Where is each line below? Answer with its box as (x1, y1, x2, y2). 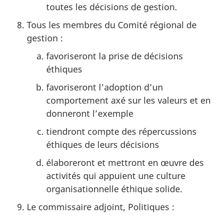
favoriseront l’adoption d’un (46, 81, 163, 93)
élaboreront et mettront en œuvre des (46, 156, 204, 168)
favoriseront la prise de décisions (46, 50, 183, 62)
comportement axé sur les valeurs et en (46, 94, 211, 106)
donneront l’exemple (46, 107, 133, 119)
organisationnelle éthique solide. (46, 182, 182, 195)
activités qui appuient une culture (46, 169, 185, 182)
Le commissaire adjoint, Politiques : (27, 200, 174, 213)
